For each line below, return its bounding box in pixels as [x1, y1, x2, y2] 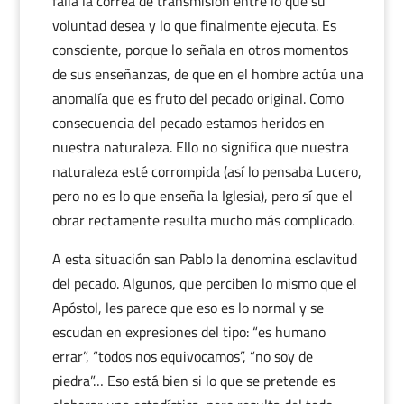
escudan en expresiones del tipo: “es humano [51, 321, 326, 343]
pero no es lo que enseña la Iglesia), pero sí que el [51, 185, 353, 207]
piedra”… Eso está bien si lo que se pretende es [51, 370, 335, 391]
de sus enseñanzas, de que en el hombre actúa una [51, 63, 363, 85]
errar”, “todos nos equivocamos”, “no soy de [51, 345, 313, 367]
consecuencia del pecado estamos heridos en [51, 112, 325, 133]
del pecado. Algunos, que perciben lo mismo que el [51, 272, 357, 294]
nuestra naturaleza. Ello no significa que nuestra [51, 136, 349, 158]
